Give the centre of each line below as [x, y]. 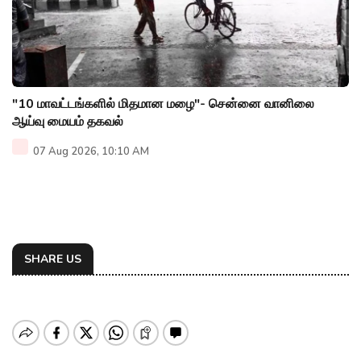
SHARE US [53, 259]
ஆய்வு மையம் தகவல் [68, 121]
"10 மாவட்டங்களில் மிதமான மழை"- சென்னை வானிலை [163, 104]
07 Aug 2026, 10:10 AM [90, 151]
